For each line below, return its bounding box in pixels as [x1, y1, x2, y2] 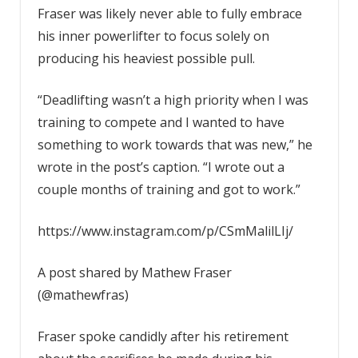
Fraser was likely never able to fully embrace [37, 4, 302, 22]
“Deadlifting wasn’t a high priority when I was [37, 90, 308, 109]
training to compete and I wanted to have [37, 113, 284, 131]
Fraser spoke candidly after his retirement [37, 327, 288, 345]
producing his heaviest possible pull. [37, 49, 255, 67]
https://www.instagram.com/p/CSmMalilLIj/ [37, 221, 293, 240]
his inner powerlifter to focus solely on [37, 26, 269, 45]
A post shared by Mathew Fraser [37, 263, 232, 281]
